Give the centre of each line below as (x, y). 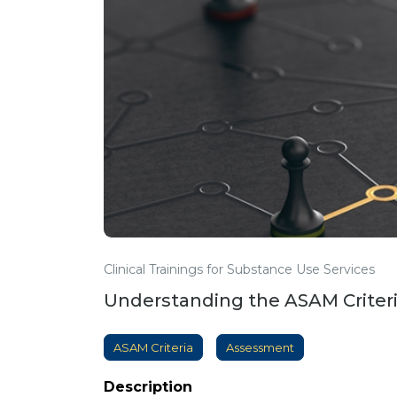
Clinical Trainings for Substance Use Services (239, 269)
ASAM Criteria (153, 347)
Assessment (260, 347)
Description (148, 387)
